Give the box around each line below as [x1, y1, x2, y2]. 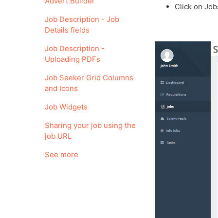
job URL [45, 131, 72, 141]
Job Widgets [45, 102, 88, 111]
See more [45, 150, 78, 159]
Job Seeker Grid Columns [45, 73, 133, 82]
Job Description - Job [45, 15, 119, 24]
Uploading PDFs [45, 54, 100, 64]
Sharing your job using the [45, 121, 136, 130]
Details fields [45, 25, 90, 35]
